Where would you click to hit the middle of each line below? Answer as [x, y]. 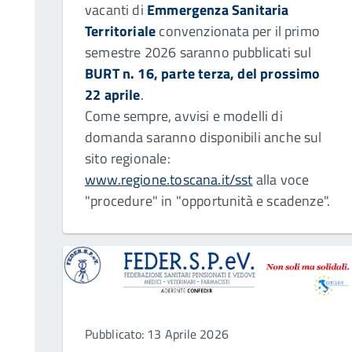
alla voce [281, 180]
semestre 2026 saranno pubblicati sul [198, 53]
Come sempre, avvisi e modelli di [184, 116]
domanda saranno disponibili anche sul [203, 137]
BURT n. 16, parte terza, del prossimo [203, 74]
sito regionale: [128, 159]
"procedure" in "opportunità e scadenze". [208, 201]
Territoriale [121, 31]
